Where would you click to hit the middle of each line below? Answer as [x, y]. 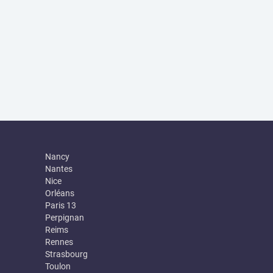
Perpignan [64, 218]
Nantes [58, 169]
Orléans [59, 193]
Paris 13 [60, 205]
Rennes [59, 242]
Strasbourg [66, 254]
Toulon [58, 266]
